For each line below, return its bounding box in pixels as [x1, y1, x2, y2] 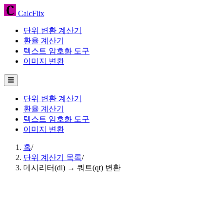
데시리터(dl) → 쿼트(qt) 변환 [23, 163, 121, 172]
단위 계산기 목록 [23, 153, 82, 162]
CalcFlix [16, 9, 44, 18]
